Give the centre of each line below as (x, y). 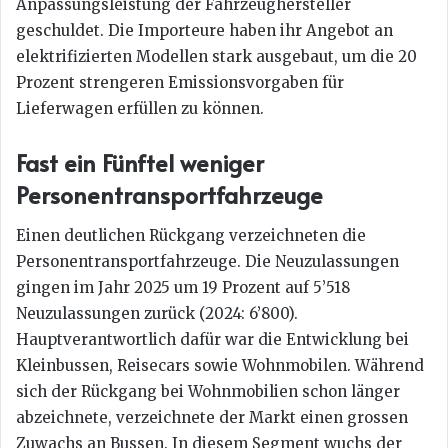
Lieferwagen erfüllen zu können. (140, 109)
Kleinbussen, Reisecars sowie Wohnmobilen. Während (220, 365)
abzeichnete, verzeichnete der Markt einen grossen (212, 417)
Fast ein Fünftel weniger (140, 163)
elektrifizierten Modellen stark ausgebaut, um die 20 (216, 57)
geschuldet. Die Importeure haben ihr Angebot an (204, 31)
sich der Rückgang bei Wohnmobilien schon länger (208, 391)
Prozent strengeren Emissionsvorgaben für (180, 83)
